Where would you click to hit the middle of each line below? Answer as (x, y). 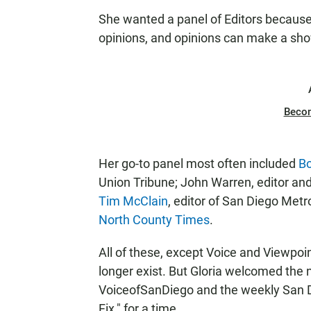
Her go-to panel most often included (199, 163)
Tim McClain (133, 201)
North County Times (154, 220)
